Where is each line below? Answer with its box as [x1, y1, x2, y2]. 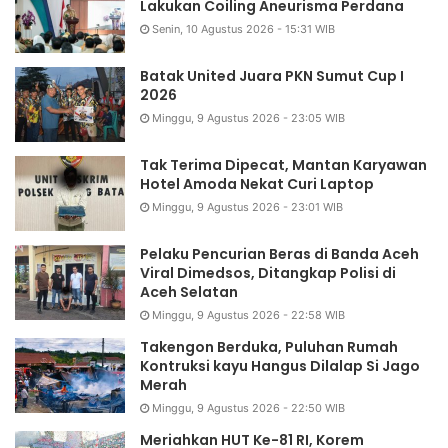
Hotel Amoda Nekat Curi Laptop [140, 174, 374, 195]
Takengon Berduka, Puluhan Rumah [140, 337, 398, 358]
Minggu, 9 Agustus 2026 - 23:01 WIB [152, 200, 343, 215]
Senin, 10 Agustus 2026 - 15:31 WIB [152, 22, 335, 37]
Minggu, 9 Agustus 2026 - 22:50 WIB [152, 401, 345, 416]
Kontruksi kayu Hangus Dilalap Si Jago [140, 356, 420, 377]
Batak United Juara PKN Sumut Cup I [140, 66, 404, 87]
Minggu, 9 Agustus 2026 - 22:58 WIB [152, 308, 345, 323]
